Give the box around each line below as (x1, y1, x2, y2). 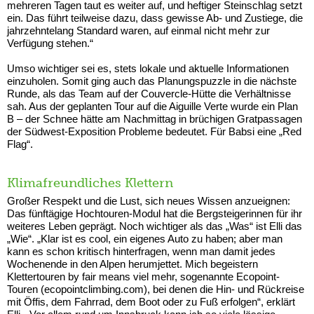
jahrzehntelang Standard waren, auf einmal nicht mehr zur (7, 25, 270, 37)
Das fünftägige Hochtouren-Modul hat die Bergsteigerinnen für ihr (7, 207, 302, 220)
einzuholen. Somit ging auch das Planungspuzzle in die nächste (7, 75, 296, 88)
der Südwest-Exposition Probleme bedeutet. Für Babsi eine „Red (7, 125, 301, 138)
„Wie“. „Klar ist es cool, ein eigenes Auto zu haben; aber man (7, 233, 282, 245)
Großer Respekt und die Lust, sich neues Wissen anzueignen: (7, 195, 290, 207)
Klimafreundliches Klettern (7, 175, 173, 191)
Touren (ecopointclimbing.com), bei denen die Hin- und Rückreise (7, 283, 304, 296)
